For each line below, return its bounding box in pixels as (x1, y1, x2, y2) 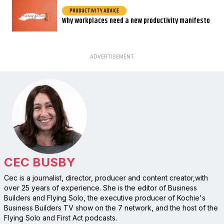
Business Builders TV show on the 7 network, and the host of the (3, 203, 218, 212)
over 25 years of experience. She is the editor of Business (3, 183, 197, 192)
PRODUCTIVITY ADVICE (69, 5, 119, 15)
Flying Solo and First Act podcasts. (3, 213, 117, 222)
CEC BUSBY (3, 154, 75, 169)
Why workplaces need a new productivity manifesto (62, 14, 210, 26)
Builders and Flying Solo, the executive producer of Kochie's (3, 193, 205, 202)
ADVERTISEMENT (90, 53, 134, 59)
